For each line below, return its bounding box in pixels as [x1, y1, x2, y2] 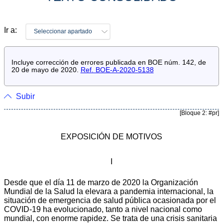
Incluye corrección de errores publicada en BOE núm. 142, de [11, 58, 206, 66]
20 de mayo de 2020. [11, 66, 81, 74]
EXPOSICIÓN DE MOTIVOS [61, 132, 162, 141]
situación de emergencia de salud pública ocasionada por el [4, 196, 216, 205]
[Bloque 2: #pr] [180, 109, 219, 116]
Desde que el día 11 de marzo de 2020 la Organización [4, 178, 198, 187]
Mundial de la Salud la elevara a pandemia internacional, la [4, 187, 214, 196]
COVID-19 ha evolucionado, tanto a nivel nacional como [4, 205, 202, 214]
